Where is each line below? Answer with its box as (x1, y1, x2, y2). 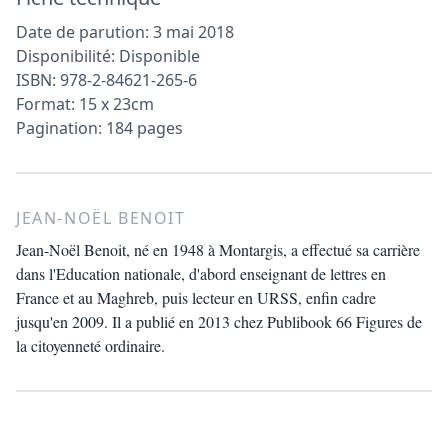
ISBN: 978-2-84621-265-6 (16, 68, 197, 91)
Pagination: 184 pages (16, 116, 183, 139)
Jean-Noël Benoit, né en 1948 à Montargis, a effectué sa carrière (16, 238, 420, 260)
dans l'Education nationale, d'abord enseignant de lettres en (16, 262, 386, 284)
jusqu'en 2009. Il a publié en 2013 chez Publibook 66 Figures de (16, 310, 422, 332)
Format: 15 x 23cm (16, 92, 154, 115)
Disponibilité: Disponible (16, 44, 200, 67)
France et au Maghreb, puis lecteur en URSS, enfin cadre (16, 286, 376, 308)
